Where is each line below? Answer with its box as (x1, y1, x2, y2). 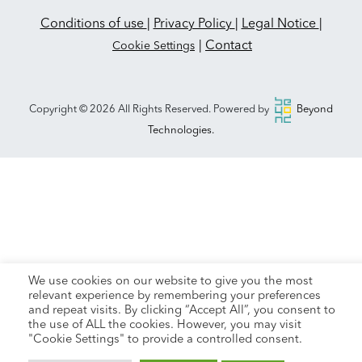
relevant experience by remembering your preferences (28, 290, 321, 302)
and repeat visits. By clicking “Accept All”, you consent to (28, 305, 335, 317)
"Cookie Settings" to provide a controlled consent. (28, 334, 302, 346)
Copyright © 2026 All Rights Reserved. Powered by (29, 104, 271, 116)
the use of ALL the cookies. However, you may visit (28, 319, 301, 331)
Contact (205, 40, 252, 53)
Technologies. (148, 125, 214, 136)
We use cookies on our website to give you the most (28, 276, 313, 288)
